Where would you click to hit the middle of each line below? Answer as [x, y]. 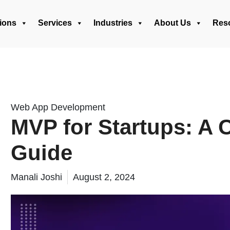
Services [55, 23]
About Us [172, 23]
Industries [113, 23]
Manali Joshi [36, 177]
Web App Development [58, 107]
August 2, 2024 [104, 177]
